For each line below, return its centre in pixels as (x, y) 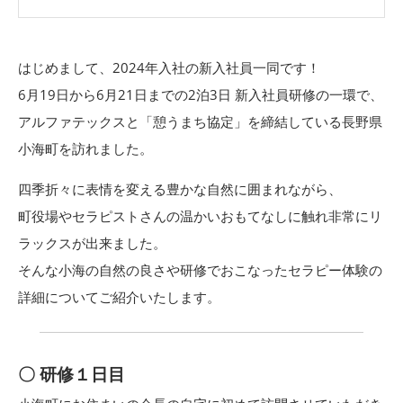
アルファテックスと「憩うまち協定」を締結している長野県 (200, 121)
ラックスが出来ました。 (92, 242)
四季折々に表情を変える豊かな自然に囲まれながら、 (180, 188)
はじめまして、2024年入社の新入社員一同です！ (169, 67)
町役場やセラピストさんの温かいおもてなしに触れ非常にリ (200, 215)
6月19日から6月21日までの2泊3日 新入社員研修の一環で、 (201, 94)
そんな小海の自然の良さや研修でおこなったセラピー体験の (200, 269)
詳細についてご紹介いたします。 (119, 296)
